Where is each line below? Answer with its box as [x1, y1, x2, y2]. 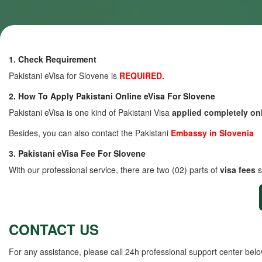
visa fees [220, 164, 256, 175]
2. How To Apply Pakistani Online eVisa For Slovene [9, 90, 215, 102]
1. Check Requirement [9, 53, 96, 65]
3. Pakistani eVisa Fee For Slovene [9, 147, 146, 159]
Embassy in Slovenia [171, 127, 254, 139]
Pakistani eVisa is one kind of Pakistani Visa [9, 106, 172, 118]
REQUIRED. [119, 70, 164, 81]
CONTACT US [9, 219, 99, 239]
